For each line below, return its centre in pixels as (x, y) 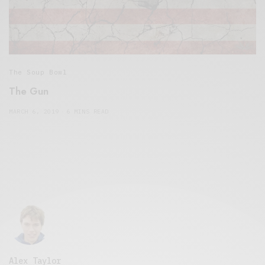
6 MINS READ (88, 111)
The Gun (29, 91)
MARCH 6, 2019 (34, 111)
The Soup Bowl (38, 72)
